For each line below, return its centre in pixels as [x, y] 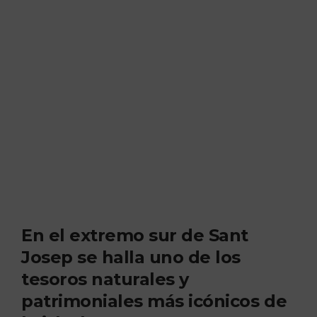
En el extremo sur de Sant [135, 235]
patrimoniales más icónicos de [154, 301]
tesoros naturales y [105, 279]
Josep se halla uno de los [131, 257]
